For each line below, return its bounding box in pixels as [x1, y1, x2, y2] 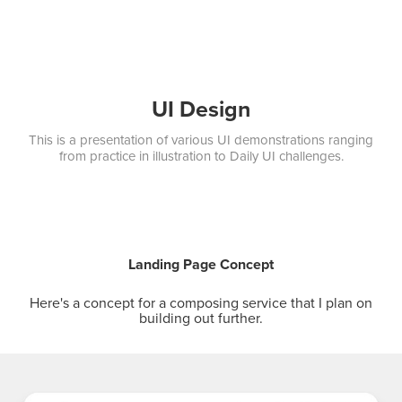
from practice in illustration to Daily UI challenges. [58, 146, 344, 165]
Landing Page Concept [128, 254, 274, 275]
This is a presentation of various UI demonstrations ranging [29, 130, 373, 149]
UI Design [152, 92, 250, 125]
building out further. [139, 308, 263, 328]
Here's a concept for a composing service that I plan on [30, 293, 372, 312]
